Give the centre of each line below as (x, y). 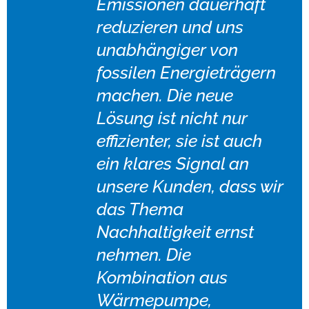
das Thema (140, 209)
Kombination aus (162, 278)
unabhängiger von (167, 50)
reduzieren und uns (170, 27)
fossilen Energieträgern (186, 73)
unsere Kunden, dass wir (190, 187)
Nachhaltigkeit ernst (175, 232)
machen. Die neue (165, 96)
